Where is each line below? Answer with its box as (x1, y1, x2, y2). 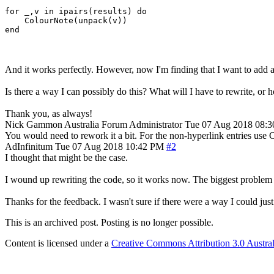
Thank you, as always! (5, 108, 92, 119)
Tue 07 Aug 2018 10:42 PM (55, 141, 164, 152)
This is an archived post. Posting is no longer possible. (5, 217, 213, 228)
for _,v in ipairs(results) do (5, 6, 147, 16)
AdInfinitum (5, 141, 53, 152)
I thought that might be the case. (5, 152, 128, 163)
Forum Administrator (102, 119, 182, 130)
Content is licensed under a (5, 237, 111, 248)
